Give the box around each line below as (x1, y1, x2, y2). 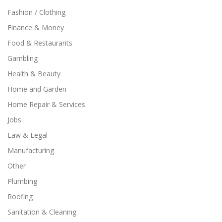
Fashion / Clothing (7, 7, 65, 17)
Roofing (7, 191, 33, 201)
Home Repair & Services (7, 99, 85, 109)
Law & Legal (7, 130, 48, 140)
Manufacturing (7, 145, 54, 155)
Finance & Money (7, 22, 64, 32)
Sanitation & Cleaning (7, 207, 76, 217)
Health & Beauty (7, 68, 60, 78)
